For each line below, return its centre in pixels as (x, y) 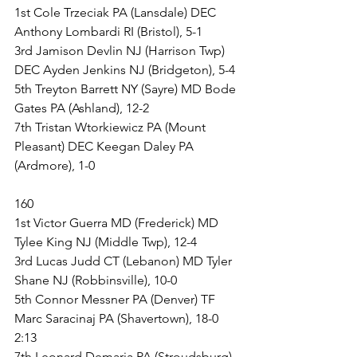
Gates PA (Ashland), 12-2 (82, 108)
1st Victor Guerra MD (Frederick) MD (118, 223)
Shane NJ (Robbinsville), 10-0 (96, 280)
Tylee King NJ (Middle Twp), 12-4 (106, 242)
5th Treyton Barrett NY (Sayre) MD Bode (127, 89)
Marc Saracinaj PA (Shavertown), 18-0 (118, 318)
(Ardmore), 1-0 (55, 165)
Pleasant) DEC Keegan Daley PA (106, 146)
